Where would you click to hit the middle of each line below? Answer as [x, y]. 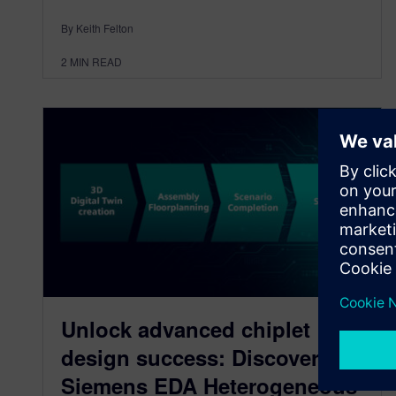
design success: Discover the [209, 358]
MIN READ [96, 61]
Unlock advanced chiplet [186, 329]
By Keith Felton [97, 27]
